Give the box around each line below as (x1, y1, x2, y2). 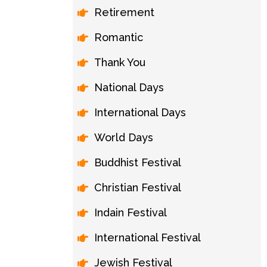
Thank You (94, 56, 145, 69)
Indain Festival (94, 206, 167, 219)
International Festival (94, 231, 201, 244)
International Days (94, 106, 186, 119)
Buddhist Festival (94, 156, 181, 169)
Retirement (94, 6, 154, 18)
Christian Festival (94, 181, 181, 194)
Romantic (94, 31, 143, 44)
